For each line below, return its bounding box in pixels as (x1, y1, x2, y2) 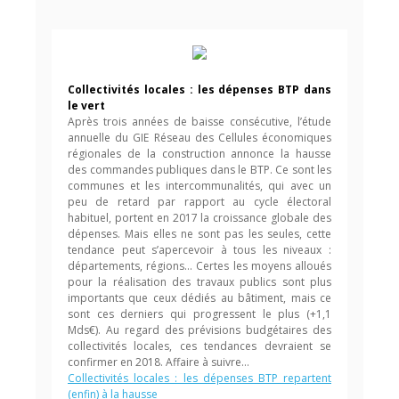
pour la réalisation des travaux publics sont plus (68, 274, 331, 289)
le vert (68, 98, 105, 113)
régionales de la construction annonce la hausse (68, 146, 331, 161)
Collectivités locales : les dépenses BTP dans (68, 82, 331, 97)
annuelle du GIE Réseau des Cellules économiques (68, 130, 331, 145)
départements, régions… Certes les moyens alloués (68, 258, 331, 273)
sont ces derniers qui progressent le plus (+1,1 (68, 306, 331, 322)
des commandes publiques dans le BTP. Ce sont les (68, 162, 331, 177)
